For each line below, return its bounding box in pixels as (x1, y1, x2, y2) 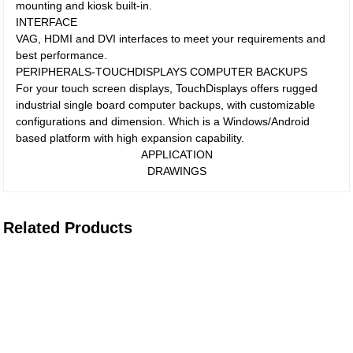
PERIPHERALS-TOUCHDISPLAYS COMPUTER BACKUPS (16, 65, 308, 78)
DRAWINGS (147, 165, 206, 177)
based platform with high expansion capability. (16, 132, 245, 144)
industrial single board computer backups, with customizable (16, 98, 316, 111)
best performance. (16, 49, 108, 61)
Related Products (3, 219, 133, 236)
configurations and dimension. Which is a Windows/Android (16, 115, 310, 128)
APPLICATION (140, 148, 213, 161)
